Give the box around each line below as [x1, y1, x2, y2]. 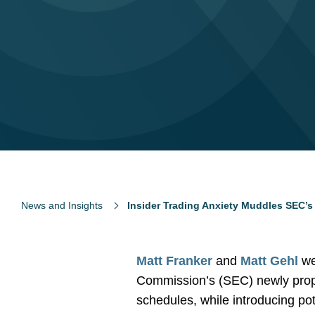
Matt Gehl [240, 254, 299, 268]
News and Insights [21, 200, 103, 211]
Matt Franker [136, 254, 213, 268]
